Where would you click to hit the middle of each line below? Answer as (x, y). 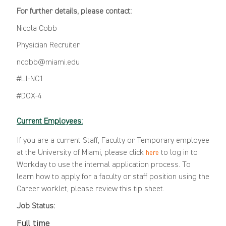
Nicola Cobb (37, 29)
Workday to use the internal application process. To (103, 165)
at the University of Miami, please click (81, 153)
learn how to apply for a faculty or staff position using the (113, 177)
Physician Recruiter (48, 46)
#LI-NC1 (30, 79)
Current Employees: (49, 122)
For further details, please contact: (74, 12)
